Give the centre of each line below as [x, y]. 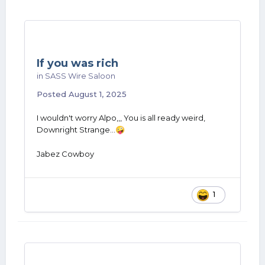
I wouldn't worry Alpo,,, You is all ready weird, [121, 118]
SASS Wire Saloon [80, 76]
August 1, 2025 [98, 94]
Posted [53, 94]
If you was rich [77, 63]
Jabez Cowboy [65, 154]
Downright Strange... [76, 130]
